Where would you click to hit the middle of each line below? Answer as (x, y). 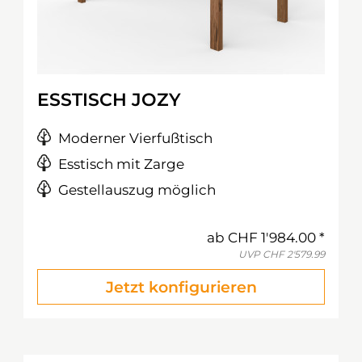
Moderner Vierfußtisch (135, 138)
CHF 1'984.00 (272, 238)
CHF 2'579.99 (294, 254)
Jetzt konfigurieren (181, 287)
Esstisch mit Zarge (121, 164)
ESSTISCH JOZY (109, 100)
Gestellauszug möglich (137, 190)
